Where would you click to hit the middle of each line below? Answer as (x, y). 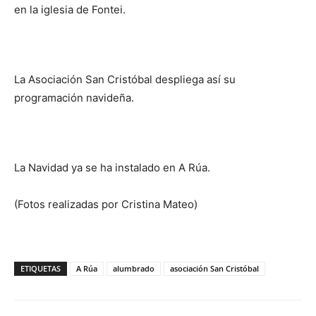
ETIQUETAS (41, 268)
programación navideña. (74, 98)
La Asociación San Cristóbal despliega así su (125, 79)
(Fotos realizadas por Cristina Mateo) (106, 204)
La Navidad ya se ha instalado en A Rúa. (112, 168)
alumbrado (134, 268)
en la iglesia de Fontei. (70, 10)
